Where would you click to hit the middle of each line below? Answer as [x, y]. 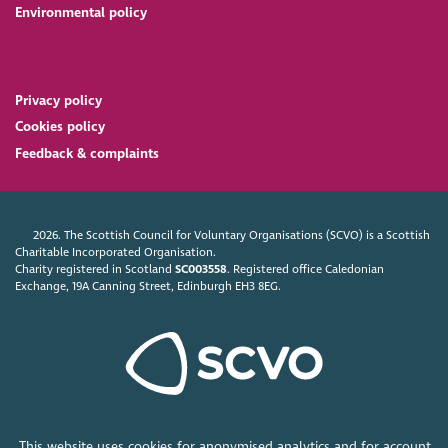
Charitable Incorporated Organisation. [116, 252]
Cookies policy [60, 127]
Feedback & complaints [87, 154]
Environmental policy [81, 12]
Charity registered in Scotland [95, 269]
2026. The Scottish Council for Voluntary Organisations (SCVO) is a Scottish [230, 235]
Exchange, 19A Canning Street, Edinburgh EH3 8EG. [148, 286]
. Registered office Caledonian [306, 269]
